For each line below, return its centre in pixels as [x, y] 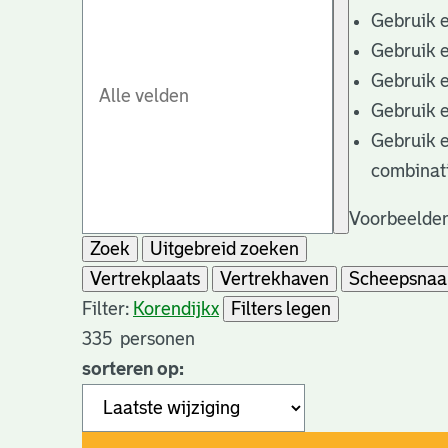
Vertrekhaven [274, 279]
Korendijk [172, 309]
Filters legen [281, 309]
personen [153, 339]
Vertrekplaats [145, 279]
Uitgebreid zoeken [224, 249]
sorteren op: [133, 369]
